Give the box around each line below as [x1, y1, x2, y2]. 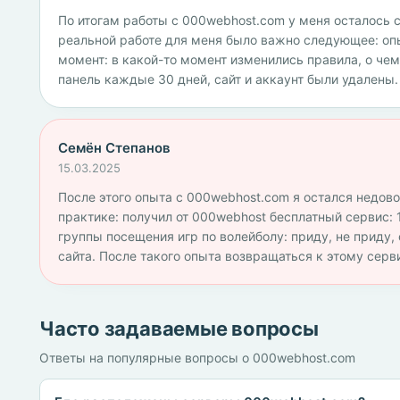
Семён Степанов [58, 139, 171, 156]
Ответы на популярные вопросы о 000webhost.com [39, 350, 355, 365]
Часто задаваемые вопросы [39, 317, 319, 340]
